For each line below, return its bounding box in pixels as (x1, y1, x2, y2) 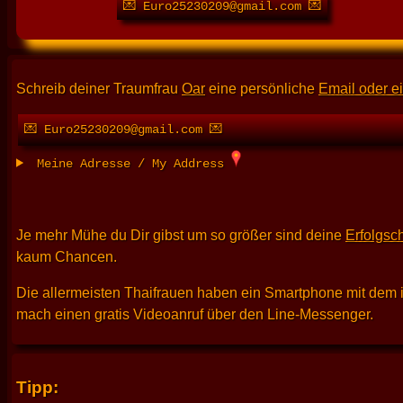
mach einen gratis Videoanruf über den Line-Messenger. (16, 307, 373, 323)
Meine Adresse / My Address (30, 156, 232, 171)
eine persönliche (205, 80, 318, 96)
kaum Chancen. (16, 249, 117, 265)
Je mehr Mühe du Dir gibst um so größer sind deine (16, 228, 345, 244)
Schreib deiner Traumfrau (16, 80, 182, 96)
